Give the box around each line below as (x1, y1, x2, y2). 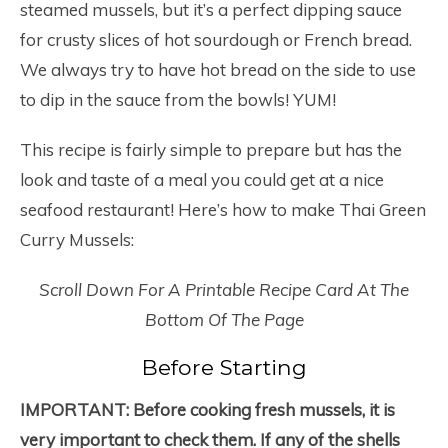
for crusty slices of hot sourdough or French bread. (20, 29, 412, 51)
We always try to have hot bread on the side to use (20, 59, 416, 81)
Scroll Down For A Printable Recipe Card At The (39, 279, 409, 301)
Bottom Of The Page (144, 309, 304, 331)
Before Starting (141, 354, 307, 381)
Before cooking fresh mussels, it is (133, 399, 395, 421)
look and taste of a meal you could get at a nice (20, 169, 384, 191)
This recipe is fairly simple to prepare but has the (20, 139, 402, 161)
